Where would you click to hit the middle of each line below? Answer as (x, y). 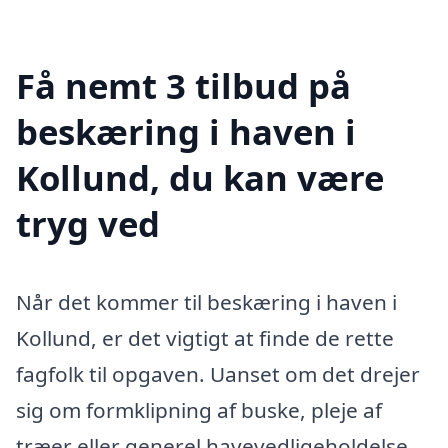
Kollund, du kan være (200, 178)
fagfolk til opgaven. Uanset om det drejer (218, 374)
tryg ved (88, 224)
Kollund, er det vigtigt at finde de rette (205, 338)
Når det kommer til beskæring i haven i (206, 302)
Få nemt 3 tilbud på (183, 86)
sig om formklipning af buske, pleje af (199, 410)
